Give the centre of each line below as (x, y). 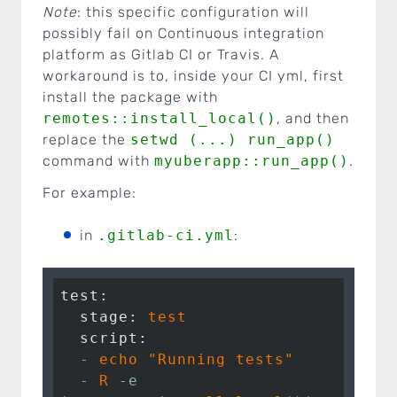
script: (114, 338)
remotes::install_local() (160, 118)
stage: (109, 316)
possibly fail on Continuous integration (183, 33)
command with (98, 160)
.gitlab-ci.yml (166, 235)
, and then (313, 118)
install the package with (130, 97)
